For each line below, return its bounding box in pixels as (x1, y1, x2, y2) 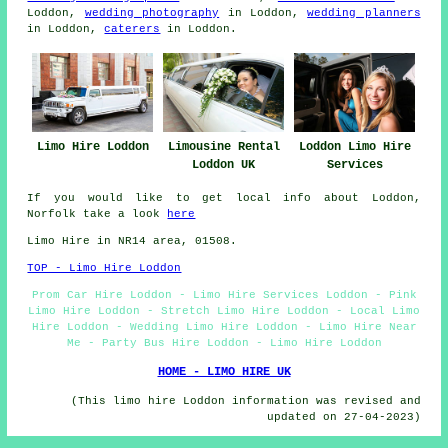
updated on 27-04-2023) (266, 411, 421, 424)
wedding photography (84, 6, 220, 19)
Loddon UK (192, 157, 256, 172)
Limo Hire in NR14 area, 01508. (27, 235, 238, 248)
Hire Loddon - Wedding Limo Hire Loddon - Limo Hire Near (31, 321, 417, 334)
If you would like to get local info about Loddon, (27, 192, 421, 205)
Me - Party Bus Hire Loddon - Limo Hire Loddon (66, 337, 382, 350)
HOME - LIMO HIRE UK (157, 365, 291, 380)
